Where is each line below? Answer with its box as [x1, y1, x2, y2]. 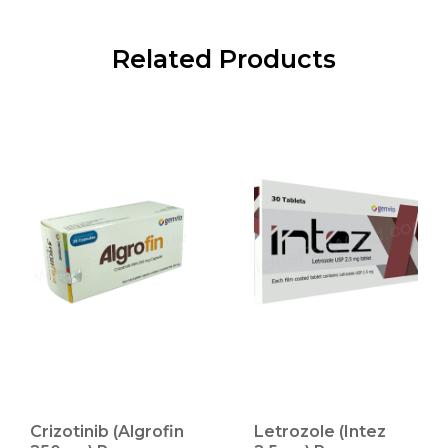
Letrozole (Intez [254, 421, 386, 441]
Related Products [112, 43, 336, 74]
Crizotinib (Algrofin [30, 421, 184, 441]
